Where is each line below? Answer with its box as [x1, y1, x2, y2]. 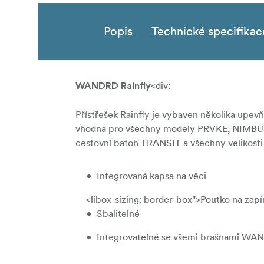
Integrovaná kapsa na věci [97, 170, 206, 182]
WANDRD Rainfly [75, 81, 151, 91]
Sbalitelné [97, 207, 140, 220]
